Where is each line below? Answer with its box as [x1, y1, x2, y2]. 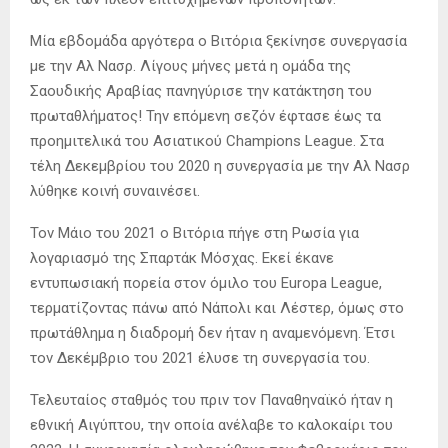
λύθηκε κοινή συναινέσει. [30, 181, 200, 200]
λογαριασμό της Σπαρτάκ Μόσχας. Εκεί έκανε [30, 248, 334, 267]
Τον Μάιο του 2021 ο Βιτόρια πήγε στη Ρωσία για [30, 223, 359, 242]
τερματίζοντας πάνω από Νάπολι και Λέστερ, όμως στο [30, 298, 404, 317]
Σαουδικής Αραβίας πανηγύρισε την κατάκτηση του [30, 81, 372, 100]
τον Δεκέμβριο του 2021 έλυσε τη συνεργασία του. [30, 348, 370, 367]
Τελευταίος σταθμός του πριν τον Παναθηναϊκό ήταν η [30, 390, 393, 409]
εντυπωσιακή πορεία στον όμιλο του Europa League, [30, 273, 382, 292]
